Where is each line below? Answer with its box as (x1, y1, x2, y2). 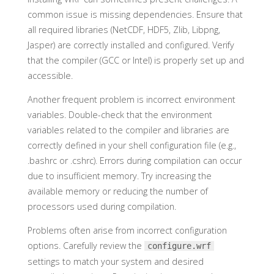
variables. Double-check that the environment (27, 108, 212, 120)
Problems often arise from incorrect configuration (27, 224, 227, 237)
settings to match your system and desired (27, 256, 204, 268)
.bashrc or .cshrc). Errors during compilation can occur (27, 154, 242, 166)
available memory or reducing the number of (27, 185, 208, 197)
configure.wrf (147, 241, 211, 251)
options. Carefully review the (27, 240, 144, 252)
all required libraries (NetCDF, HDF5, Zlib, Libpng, (27, 23, 220, 35)
